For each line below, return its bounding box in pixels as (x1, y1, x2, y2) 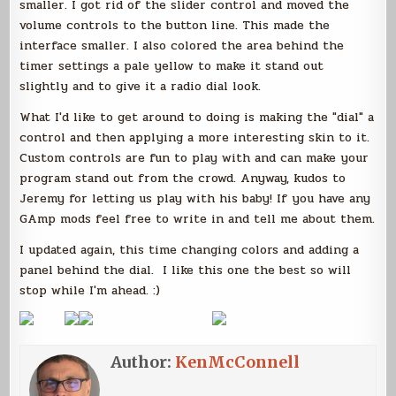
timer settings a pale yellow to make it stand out (19, 57, 324, 75)
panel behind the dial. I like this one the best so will (19, 261, 352, 279)
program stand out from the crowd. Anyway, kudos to (19, 169, 346, 187)
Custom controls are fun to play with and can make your (19, 148, 369, 167)
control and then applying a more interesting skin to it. (19, 128, 370, 147)
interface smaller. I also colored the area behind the (19, 36, 345, 55)
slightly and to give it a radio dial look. (19, 77, 262, 95)
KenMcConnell (175, 352, 301, 372)
